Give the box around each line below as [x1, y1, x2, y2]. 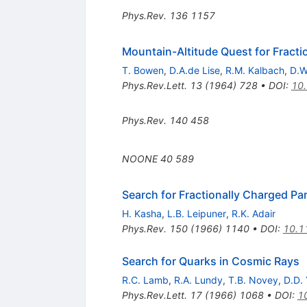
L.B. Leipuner [167, 207, 226, 219]
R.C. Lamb [121, 273, 169, 286]
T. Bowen [121, 64, 164, 76]
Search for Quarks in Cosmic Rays [121, 254, 299, 268]
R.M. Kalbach [225, 64, 284, 76]
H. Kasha [121, 207, 162, 219]
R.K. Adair [231, 207, 275, 219]
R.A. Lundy [173, 273, 223, 286]
